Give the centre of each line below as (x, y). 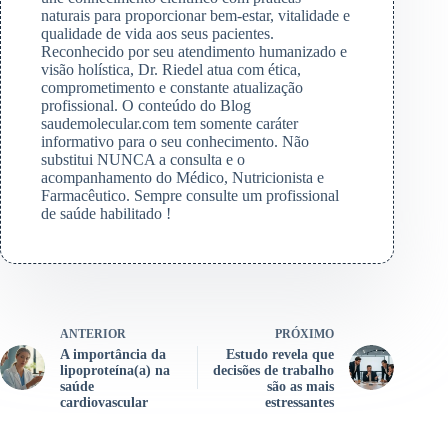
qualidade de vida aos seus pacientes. (157, 33)
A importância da (113, 354)
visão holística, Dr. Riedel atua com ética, (171, 69)
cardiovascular (104, 402)
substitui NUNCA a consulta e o (143, 159)
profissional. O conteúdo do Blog (146, 105)
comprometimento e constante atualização (172, 87)
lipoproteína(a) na (115, 370)
